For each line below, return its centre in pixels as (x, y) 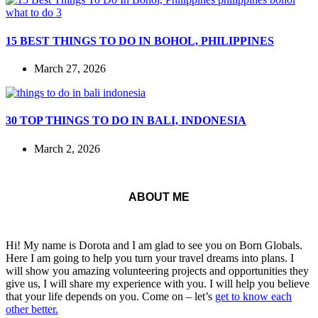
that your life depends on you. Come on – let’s (110, 296)
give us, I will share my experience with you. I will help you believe (158, 283)
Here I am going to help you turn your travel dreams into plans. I (150, 258)
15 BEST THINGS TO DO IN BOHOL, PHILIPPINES (140, 40)
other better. (32, 309)
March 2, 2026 (67, 148)
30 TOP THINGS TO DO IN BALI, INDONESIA (126, 121)
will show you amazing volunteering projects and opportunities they (157, 270)
